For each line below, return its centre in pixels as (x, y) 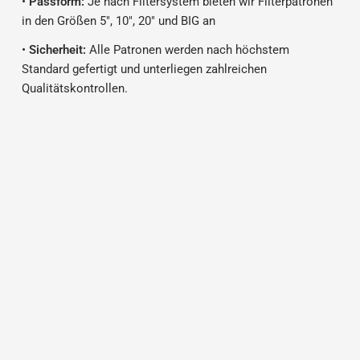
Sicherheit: (57, 50)
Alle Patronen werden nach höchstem (187, 50)
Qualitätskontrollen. (74, 88)
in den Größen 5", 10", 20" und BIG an (118, 21)
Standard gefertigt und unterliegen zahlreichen (144, 69)
